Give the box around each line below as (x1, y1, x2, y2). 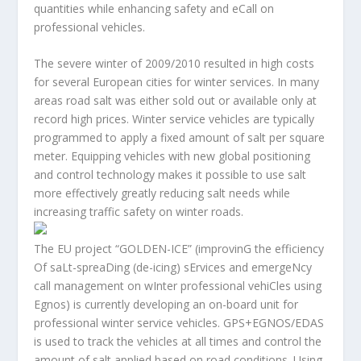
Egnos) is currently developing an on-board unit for (34, 297, 299, 313)
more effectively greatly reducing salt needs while (34, 185, 291, 201)
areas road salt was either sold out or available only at (34, 93, 317, 109)
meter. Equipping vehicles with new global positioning (34, 148, 311, 164)
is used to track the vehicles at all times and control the (34, 334, 322, 350)
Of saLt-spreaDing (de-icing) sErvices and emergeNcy (34, 259, 313, 276)
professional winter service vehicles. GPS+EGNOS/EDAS (34, 315, 325, 331)
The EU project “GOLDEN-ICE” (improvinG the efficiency (34, 241, 325, 257)
